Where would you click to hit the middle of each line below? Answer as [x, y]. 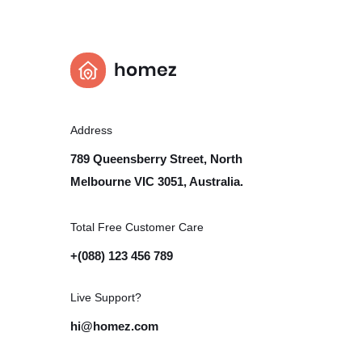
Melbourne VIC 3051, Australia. [157, 181]
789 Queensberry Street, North [156, 159]
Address [91, 130]
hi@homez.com [114, 326]
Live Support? [106, 297]
